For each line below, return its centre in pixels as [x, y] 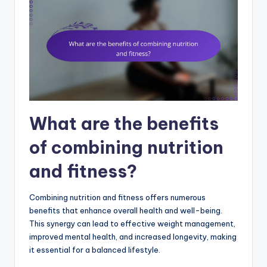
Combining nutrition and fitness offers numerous [117, 197]
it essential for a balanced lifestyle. [95, 249]
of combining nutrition [126, 147]
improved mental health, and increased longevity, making [133, 236]
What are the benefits [124, 123]
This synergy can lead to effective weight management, [132, 223]
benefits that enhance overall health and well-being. [126, 210]
